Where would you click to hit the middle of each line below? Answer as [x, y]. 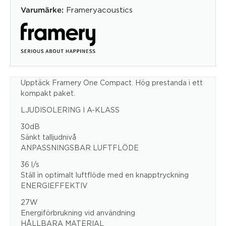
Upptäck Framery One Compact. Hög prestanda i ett [112, 82]
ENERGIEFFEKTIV [54, 185]
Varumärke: [42, 10]
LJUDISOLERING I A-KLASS [70, 109]
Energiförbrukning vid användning [78, 212]
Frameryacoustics [99, 9]
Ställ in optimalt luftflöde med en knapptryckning [105, 175]
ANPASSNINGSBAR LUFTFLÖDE [80, 147]
